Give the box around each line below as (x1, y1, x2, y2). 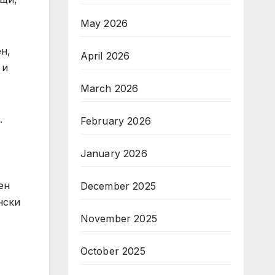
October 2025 (80, 245, 145, 257)
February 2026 (80, 115, 152, 127)
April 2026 (80, 50, 130, 62)
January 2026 (80, 147, 147, 160)
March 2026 (80, 82, 139, 95)
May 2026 (80, 17, 128, 29)
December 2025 (80, 180, 157, 192)
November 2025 (80, 212, 158, 225)
